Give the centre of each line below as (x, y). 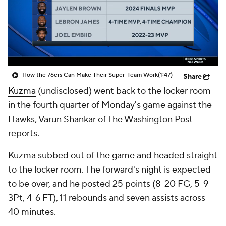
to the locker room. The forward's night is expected (109, 170)
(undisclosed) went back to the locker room (123, 91)
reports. (24, 133)
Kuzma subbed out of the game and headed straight (113, 156)
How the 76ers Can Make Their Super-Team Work (90, 75)
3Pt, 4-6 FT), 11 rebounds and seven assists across (107, 198)
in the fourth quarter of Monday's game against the (110, 105)
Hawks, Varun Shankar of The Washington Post (100, 119)
